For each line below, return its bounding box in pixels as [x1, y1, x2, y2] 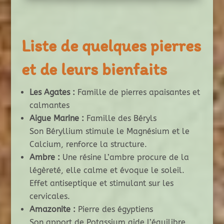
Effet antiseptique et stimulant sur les [29, 178, 173, 188]
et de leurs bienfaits [21, 59, 167, 80]
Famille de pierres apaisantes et [74, 87, 200, 97]
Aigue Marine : [29, 113, 84, 123]
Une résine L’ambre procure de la [59, 152, 189, 162]
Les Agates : [29, 87, 75, 97]
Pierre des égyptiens [75, 204, 153, 214]
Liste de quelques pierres [21, 35, 201, 56]
